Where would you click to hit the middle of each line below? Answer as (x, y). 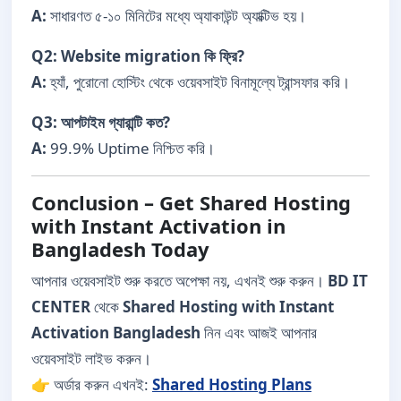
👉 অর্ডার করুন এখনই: (92, 384)
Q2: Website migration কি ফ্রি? (138, 55)
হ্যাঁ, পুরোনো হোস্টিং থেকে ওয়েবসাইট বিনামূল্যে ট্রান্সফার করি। (198, 81)
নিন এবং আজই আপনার (259, 332)
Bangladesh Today (120, 248)
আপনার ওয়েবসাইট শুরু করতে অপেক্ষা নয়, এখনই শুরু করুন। (179, 280)
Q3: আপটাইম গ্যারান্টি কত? (101, 122)
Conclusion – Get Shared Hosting (191, 202)
